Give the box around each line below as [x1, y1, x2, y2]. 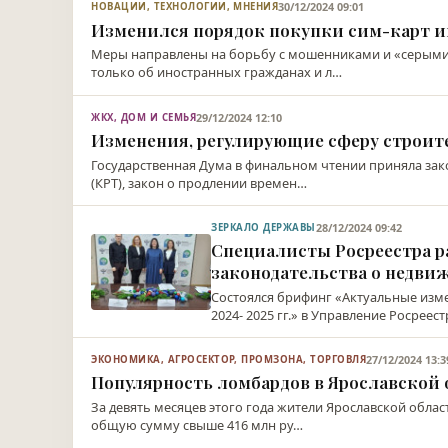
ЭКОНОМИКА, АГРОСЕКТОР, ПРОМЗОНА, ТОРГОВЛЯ [91, 352, 367, 366]
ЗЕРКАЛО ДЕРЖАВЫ [211, 220, 316, 234]
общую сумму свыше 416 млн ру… [91, 415, 304, 434]
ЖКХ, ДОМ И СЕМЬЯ [91, 110, 197, 124]
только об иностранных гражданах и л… [91, 63, 343, 82]
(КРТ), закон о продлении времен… [91, 173, 308, 192]
